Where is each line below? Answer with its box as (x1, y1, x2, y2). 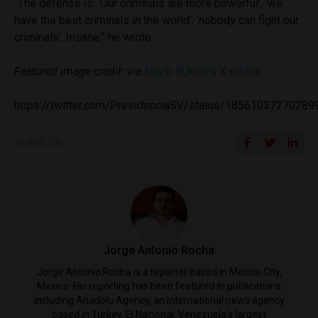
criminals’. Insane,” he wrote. (14, 30, 156, 44)
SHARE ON (14, 136, 62, 148)
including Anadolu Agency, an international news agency (33, 294, 285, 306)
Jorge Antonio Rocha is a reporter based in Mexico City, (36, 265, 282, 278)
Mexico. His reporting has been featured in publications (37, 280, 281, 292)
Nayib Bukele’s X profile (144, 64, 261, 78)
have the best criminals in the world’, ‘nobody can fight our (14, 13, 299, 27)
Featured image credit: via (14, 64, 141, 78)
